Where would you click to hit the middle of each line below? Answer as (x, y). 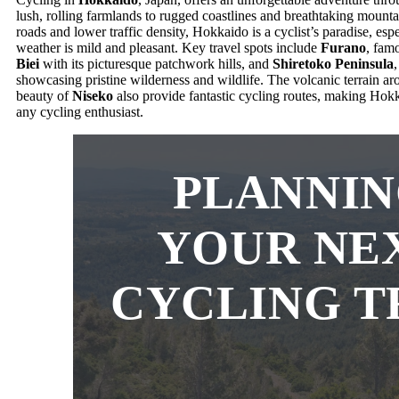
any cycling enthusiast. (80, 112)
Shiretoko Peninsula (333, 64)
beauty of (44, 96)
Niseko (93, 96)
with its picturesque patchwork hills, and (156, 64)
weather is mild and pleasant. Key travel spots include (168, 48)
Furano (343, 48)
